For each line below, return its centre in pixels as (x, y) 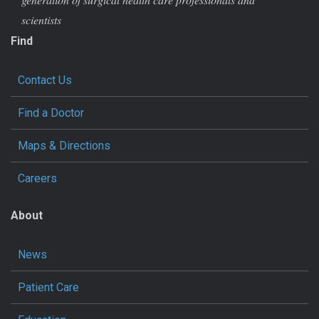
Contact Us (45, 80)
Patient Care (48, 287)
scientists (41, 20)
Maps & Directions (64, 145)
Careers (37, 178)
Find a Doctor (51, 113)
